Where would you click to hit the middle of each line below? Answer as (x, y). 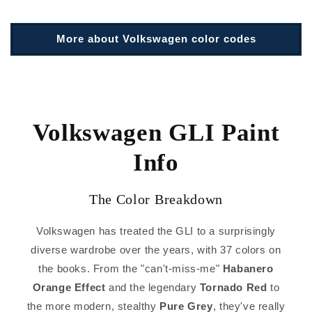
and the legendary (153, 288)
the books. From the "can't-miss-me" (131, 269)
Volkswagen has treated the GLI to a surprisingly (156, 231)
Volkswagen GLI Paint (156, 132)
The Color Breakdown (156, 199)
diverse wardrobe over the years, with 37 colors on (156, 250)
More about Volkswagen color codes (156, 39)
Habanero (248, 269)
